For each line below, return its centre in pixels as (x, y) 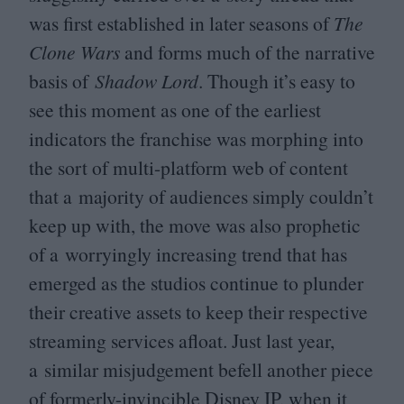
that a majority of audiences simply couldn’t (201, 196)
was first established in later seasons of (179, 23)
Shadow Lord (147, 80)
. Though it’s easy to (277, 80)
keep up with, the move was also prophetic (195, 225)
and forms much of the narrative (248, 51)
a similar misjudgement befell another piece (201, 369)
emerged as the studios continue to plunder (196, 282)
